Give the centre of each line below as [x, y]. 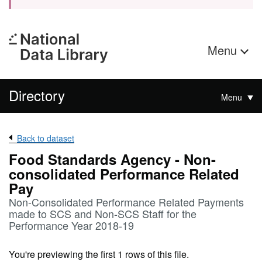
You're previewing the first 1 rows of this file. [99, 254]
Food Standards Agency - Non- [112, 159]
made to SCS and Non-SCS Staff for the [103, 213]
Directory [37, 95]
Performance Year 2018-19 [71, 225]
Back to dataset [46, 138]
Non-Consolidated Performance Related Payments [126, 202]
